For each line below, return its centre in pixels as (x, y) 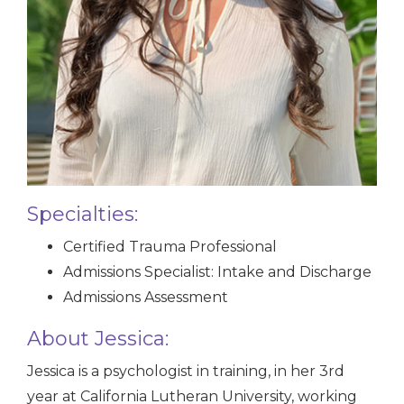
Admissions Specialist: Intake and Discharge (217, 272)
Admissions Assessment (146, 298)
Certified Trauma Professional (170, 247)
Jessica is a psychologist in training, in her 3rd (186, 372)
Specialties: (83, 215)
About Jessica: (98, 339)
